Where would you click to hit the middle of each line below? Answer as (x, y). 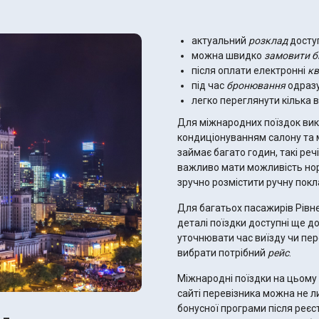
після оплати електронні (250, 70)
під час (209, 85)
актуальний (220, 41)
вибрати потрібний (223, 253)
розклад (268, 41)
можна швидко (228, 56)
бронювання (256, 85)
